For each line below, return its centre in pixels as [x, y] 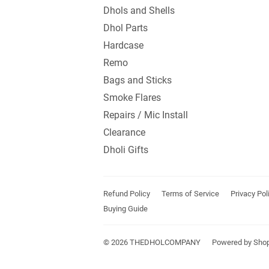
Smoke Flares [132, 97]
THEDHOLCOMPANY [165, 242]
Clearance [124, 132]
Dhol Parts [125, 28]
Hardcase [123, 45]
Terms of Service [190, 193]
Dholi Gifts [126, 150]
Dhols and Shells [139, 10]
